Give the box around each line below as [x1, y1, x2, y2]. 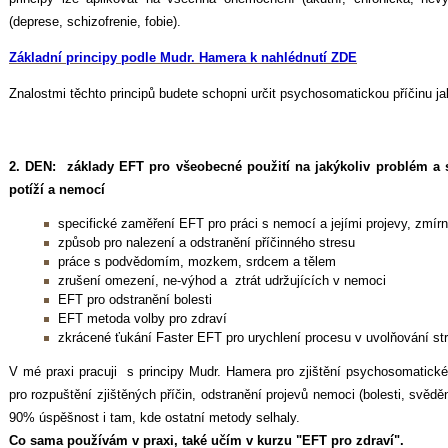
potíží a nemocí [9, 181, 105, 197]
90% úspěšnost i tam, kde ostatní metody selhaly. [9, 410, 300, 426]
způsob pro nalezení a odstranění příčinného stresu [54, 235, 359, 251]
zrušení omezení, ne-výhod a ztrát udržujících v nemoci [54, 273, 386, 289]
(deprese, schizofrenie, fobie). [9, 13, 185, 29]
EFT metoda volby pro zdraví [54, 311, 227, 327]
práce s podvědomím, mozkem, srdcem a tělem [54, 254, 336, 270]
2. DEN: [9, 158, 62, 174]
